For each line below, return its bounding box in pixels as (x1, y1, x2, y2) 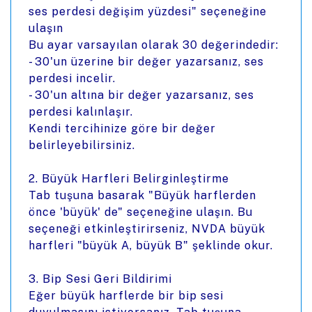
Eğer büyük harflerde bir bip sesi (29, 289, 224, 302)
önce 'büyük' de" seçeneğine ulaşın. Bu (29, 205, 253, 219)
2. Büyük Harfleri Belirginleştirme (29, 172, 229, 185)
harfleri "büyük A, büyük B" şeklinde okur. (29, 239, 273, 252)
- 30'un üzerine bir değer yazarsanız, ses (29, 55, 264, 68)
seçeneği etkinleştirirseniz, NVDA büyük (29, 222, 265, 235)
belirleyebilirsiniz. (29, 139, 135, 152)
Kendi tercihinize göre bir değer (29, 122, 216, 135)
